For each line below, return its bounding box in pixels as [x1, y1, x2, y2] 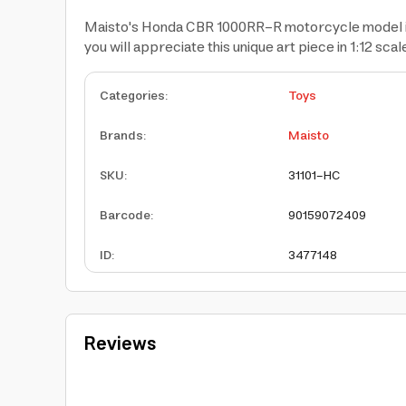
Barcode [100, 205, 150, 227]
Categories [100, 85, 165, 107]
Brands [100, 125, 143, 147]
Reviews [84, 329, 156, 361]
